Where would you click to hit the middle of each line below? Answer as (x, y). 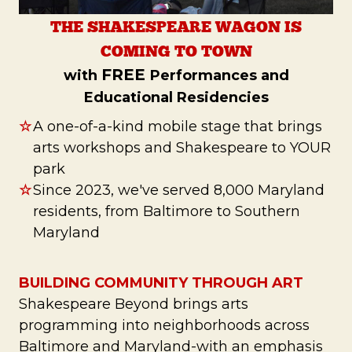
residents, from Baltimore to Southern (167, 211)
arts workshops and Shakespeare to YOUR (182, 147)
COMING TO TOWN (176, 50)
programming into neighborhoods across (164, 325)
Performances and (219, 75)
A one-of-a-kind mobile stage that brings (178, 126)
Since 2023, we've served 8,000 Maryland (179, 190)
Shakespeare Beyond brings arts (134, 304)
